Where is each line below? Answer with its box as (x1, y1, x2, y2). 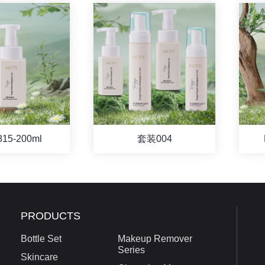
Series (117, 244, 145, 255)
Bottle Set (21, 233, 62, 244)
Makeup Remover (117, 233, 192, 244)
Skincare (21, 251, 59, 262)
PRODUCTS (21, 209, 81, 222)
